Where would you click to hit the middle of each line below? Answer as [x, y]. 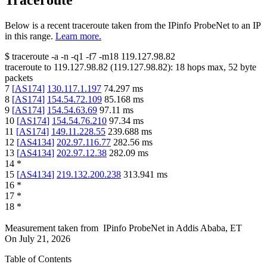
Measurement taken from [52, 228]
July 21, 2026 [45, 239]
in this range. [29, 36]
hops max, [207, 67]
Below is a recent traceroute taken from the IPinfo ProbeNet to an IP [133, 26]
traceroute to [28, 67]
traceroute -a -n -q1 [48, 57]
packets [19, 78]
